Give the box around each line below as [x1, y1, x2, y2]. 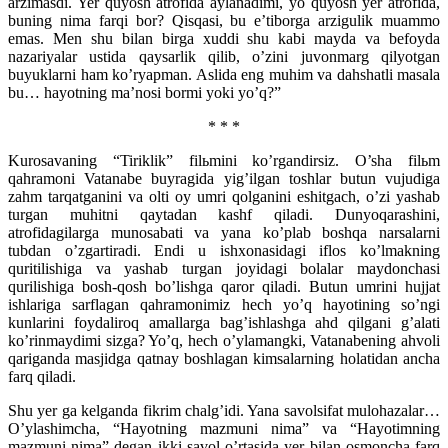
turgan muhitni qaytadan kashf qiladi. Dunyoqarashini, [8, 206, 440, 224]
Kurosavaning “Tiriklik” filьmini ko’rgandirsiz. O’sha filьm [8, 152, 440, 170]
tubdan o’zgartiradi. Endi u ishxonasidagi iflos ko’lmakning [8, 242, 440, 260]
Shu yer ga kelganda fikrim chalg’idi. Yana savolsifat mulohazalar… [8, 402, 440, 420]
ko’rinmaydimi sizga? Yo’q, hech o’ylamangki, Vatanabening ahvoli [8, 332, 440, 350]
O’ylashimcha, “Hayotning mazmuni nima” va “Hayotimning [8, 420, 440, 438]
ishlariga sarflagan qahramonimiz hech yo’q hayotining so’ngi [8, 296, 440, 314]
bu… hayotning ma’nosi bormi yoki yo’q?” [8, 84, 281, 102]
